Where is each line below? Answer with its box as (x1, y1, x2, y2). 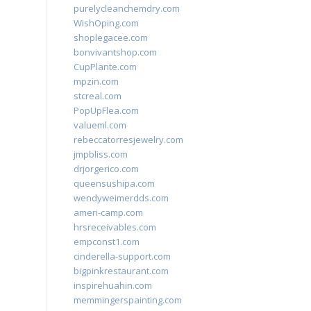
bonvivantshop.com (74, 46, 157, 58)
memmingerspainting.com (74, 294, 182, 306)
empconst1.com (74, 235, 140, 248)
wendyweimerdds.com (74, 192, 169, 204)
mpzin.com (74, 75, 119, 87)
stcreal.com (74, 90, 121, 102)
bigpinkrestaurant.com (74, 264, 169, 277)
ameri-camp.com (74, 206, 143, 219)
